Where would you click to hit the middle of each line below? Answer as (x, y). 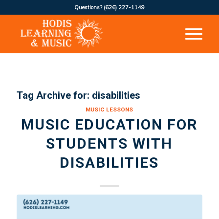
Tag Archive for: (54, 95)
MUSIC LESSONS (109, 109)
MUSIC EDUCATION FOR (109, 124)
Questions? (89, 7)
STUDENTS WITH (109, 143)
